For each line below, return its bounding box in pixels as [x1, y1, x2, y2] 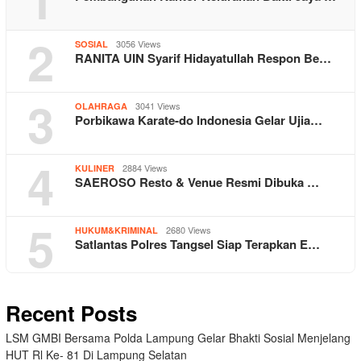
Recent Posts [6, 298, 137, 329]
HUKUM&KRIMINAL [75, 224, 158, 237]
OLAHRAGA [75, 100, 127, 113]
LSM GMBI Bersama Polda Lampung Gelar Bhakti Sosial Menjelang [6, 330, 351, 346]
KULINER [75, 162, 114, 175]
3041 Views [135, 99, 180, 113]
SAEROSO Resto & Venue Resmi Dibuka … [75, 173, 319, 192]
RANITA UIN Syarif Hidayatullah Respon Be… [75, 49, 331, 68]
